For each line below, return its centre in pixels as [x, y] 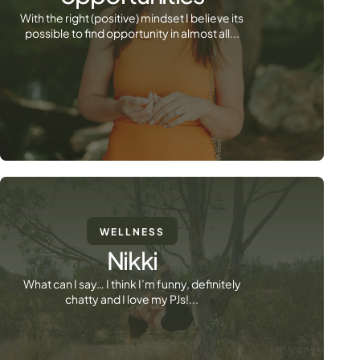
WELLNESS [132, 232]
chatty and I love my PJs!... [132, 299]
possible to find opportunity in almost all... [132, 33]
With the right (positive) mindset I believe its [132, 18]
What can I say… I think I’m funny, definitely [132, 284]
